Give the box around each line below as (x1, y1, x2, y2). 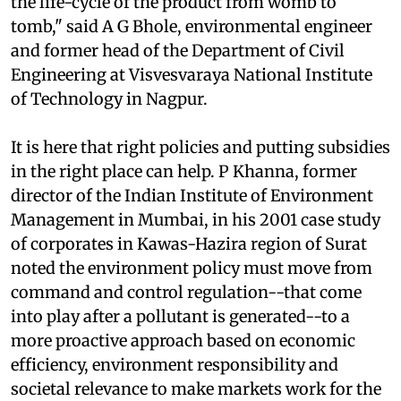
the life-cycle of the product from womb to (11, 27, 337, 48)
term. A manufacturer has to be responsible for (11, 3, 373, 24)
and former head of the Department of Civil (11, 75, 345, 97)
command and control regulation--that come (11, 317, 362, 338)
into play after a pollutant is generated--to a (11, 341, 350, 363)
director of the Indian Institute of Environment (11, 220, 373, 242)
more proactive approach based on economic (11, 365, 355, 387)
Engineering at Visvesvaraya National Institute (11, 99, 372, 121)
